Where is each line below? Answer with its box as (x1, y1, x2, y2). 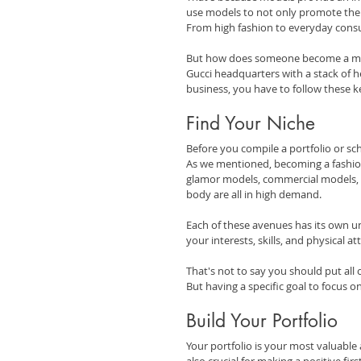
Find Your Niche (186, 110, 315, 135)
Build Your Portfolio (186, 308, 338, 333)
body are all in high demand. (186, 186, 322, 201)
